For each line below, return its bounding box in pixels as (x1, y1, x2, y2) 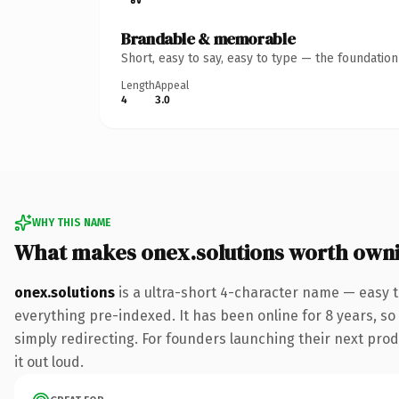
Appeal (155, 78, 189, 92)
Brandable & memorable (121, 27, 296, 50)
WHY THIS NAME (32, 216, 110, 229)
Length (121, 78, 155, 92)
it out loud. (14, 353, 84, 370)
